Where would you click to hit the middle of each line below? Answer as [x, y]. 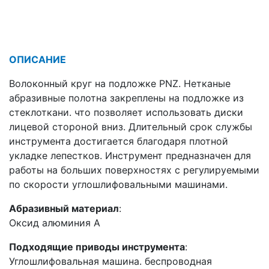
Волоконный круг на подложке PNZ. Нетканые [120, 84]
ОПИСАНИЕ [38, 60]
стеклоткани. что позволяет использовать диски [126, 113]
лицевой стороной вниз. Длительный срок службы [131, 127]
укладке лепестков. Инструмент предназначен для [130, 156]
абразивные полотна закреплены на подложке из [126, 98]
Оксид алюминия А [55, 223]
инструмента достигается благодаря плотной [119, 141]
